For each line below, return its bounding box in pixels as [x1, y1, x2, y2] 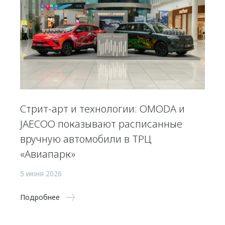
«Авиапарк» [20, 147, 75, 161]
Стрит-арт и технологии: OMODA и [20, 101, 185, 116]
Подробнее [20, 192, 60, 202]
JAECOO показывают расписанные [20, 117, 182, 131]
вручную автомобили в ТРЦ [20, 132, 152, 146]
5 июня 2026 [20, 168, 62, 178]
